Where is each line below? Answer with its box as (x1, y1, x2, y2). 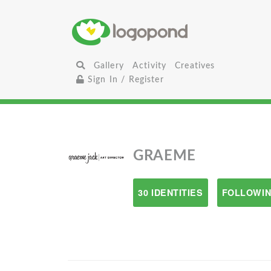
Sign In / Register (84, 75, 164, 84)
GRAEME (133, 149, 196, 163)
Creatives (175, 61, 215, 70)
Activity (132, 61, 167, 70)
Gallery (93, 61, 124, 70)
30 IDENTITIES (138, 186, 203, 198)
